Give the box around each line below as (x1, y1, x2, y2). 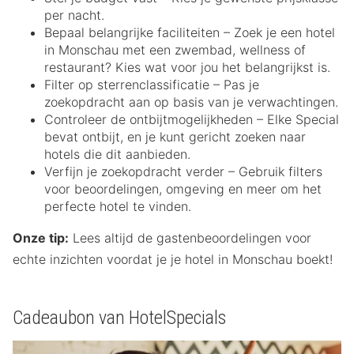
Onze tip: (13, 230, 69, 247)
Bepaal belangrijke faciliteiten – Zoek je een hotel (44, 24, 335, 41)
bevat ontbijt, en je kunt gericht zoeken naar (44, 129, 306, 145)
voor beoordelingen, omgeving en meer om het (44, 181, 322, 198)
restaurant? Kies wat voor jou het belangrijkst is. (44, 59, 330, 76)
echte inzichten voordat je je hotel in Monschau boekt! (13, 251, 333, 268)
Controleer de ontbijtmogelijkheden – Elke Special (44, 111, 339, 128)
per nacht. (44, 7, 104, 24)
